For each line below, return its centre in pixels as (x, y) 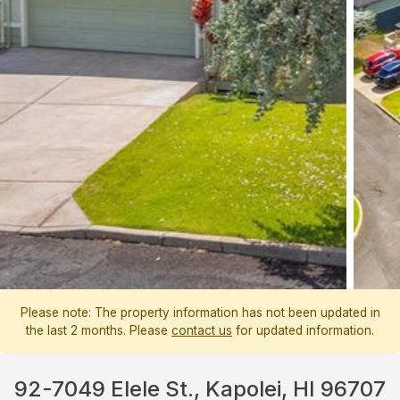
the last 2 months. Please (99, 331)
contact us (202, 331)
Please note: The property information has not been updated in (200, 313)
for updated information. (303, 331)
